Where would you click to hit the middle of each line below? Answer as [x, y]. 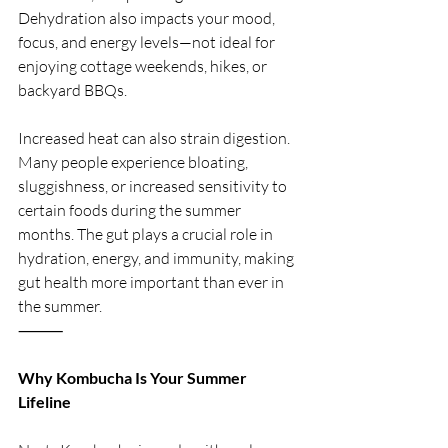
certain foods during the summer [131, 210]
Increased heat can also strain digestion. [155, 138]
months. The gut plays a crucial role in [147, 234]
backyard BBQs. [72, 90]
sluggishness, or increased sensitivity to [154, 186]
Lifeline [44, 401]
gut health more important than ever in [152, 282]
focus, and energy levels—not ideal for [148, 42]
